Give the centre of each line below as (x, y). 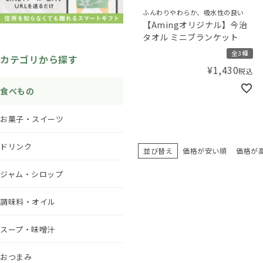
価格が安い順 (205, 151)
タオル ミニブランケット (190, 37)
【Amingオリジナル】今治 (195, 25)
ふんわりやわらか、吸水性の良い (193, 13)
